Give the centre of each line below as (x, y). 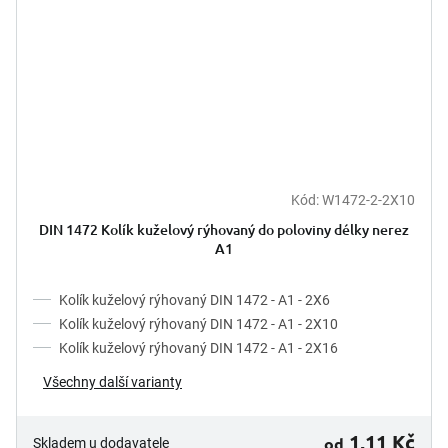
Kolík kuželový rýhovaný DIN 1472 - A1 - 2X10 (198, 323)
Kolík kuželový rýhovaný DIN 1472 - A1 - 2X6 (194, 299)
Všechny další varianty (112, 381)
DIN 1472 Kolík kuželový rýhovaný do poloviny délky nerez (224, 229)
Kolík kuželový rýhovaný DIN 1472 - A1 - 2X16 (198, 347)
